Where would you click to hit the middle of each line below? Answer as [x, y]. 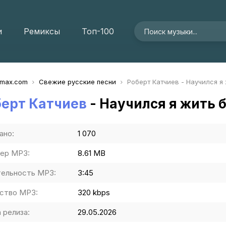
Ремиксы [42, 31]
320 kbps [94, 192]
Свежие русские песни [77, 82]
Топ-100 [98, 31]
